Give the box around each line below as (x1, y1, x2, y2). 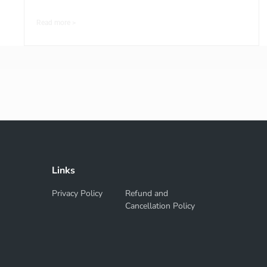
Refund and (125, 188, 169, 200)
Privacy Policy (52, 188, 103, 200)
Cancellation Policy (125, 200, 195, 212)
